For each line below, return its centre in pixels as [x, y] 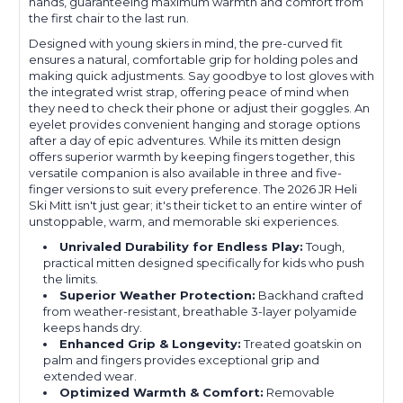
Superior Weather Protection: [158, 296]
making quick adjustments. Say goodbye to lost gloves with [201, 76]
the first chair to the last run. [109, 18]
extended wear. [90, 376]
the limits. [71, 279]
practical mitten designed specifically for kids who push [204, 263]
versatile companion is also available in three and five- [185, 173]
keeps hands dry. [93, 328]
